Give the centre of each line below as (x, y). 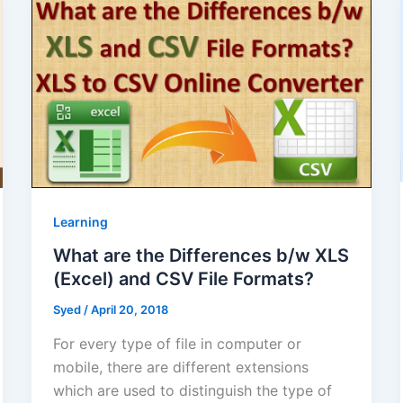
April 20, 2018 (129, 310)
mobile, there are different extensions (180, 367)
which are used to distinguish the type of (192, 390)
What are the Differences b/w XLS (201, 256)
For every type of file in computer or (177, 343)
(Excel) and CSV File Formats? (183, 279)
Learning (80, 221)
